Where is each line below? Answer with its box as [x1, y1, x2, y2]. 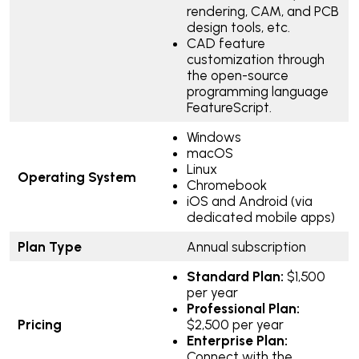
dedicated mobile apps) [186, 208, 335, 225]
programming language [186, 83, 329, 99]
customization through [186, 50, 325, 67]
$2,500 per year [186, 316, 284, 333]
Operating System [17, 168, 139, 185]
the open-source [186, 67, 288, 83]
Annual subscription [186, 238, 309, 255]
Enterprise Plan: [186, 332, 288, 349]
